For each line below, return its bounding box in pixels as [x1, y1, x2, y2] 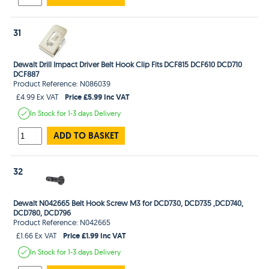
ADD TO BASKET [53, 129, 119, 142]
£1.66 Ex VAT [16, 230, 58, 240]
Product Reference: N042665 [13, 217, 111, 227]
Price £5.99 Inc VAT [65, 91, 130, 102]
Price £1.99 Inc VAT [63, 229, 127, 241]
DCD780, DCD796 [13, 207, 71, 217]
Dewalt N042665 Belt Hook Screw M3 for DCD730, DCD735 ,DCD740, [13, 198, 244, 208]
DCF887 [13, 68, 40, 79]
